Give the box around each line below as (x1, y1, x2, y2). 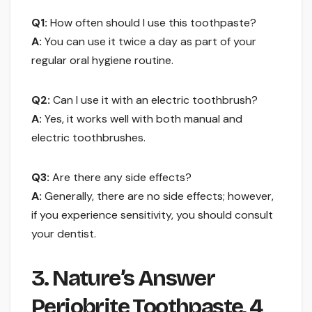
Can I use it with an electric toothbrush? (50, 93, 258, 108)
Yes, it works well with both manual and (42, 111, 242, 127)
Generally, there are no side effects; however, (42, 189, 274, 204)
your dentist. (31, 226, 96, 242)
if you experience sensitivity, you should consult (31, 208, 273, 223)
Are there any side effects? (49, 170, 192, 185)
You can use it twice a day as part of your (42, 34, 256, 49)
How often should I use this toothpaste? (47, 15, 256, 31)
